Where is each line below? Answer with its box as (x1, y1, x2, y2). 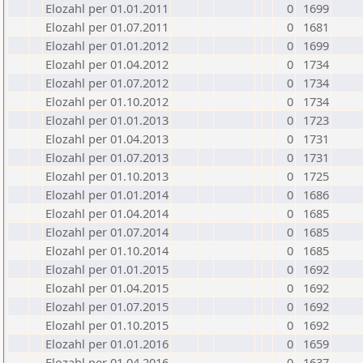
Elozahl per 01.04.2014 (45, 205, 169, 221)
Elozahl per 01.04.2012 (45, 56, 169, 72)
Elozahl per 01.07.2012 (45, 75, 169, 91)
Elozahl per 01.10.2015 (45, 317, 169, 333)
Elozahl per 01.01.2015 (45, 261, 169, 277)
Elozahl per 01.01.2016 (45, 335, 169, 352)
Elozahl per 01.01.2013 (45, 112, 169, 128)
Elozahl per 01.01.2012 (45, 37, 169, 53)
